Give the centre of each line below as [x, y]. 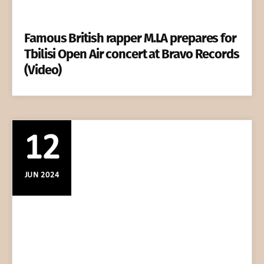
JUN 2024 [42, 176]
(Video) [43, 70]
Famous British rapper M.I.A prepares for [130, 38]
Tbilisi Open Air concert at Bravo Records [132, 54]
